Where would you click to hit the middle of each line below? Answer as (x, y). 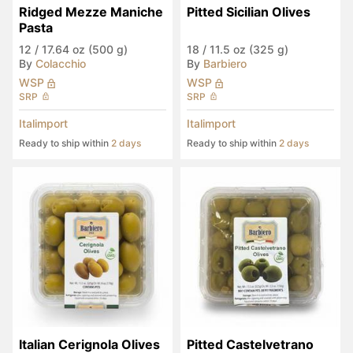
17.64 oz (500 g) (85, 49)
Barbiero (225, 63)
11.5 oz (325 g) (249, 49)
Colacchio (61, 63)
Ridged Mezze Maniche (91, 12)
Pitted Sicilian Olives (249, 12)
